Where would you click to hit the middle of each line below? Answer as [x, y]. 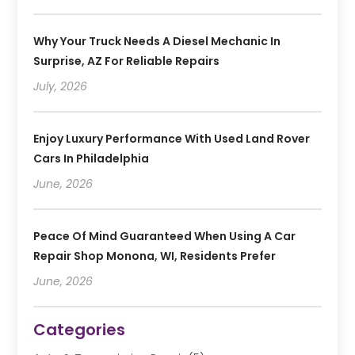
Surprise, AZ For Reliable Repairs [127, 61]
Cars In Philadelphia [92, 159]
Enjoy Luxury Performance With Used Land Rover [172, 139]
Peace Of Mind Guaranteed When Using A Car [165, 237]
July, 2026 [61, 87]
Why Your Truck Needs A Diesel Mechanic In [157, 42]
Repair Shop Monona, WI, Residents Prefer [155, 256]
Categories [80, 330]
